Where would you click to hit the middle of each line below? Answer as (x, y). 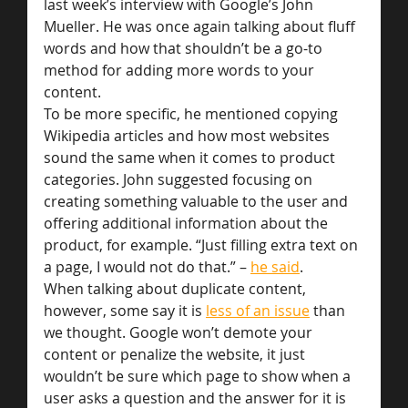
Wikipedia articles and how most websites (189, 136)
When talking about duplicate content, (177, 289)
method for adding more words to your (181, 71)
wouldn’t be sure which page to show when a (199, 377)
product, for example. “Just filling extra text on (203, 245)
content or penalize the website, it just (176, 355)
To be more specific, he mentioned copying (193, 114)
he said (275, 267)
